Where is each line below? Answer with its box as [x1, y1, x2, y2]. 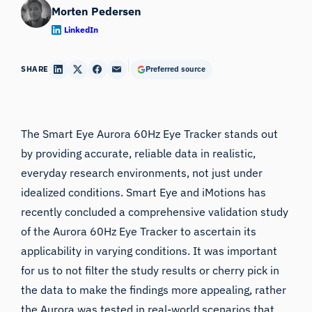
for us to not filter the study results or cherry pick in [21, 263, 280, 277]
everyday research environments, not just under [21, 165, 263, 180]
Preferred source [145, 64, 205, 75]
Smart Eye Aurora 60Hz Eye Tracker [42, 126, 222, 141]
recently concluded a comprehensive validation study [21, 204, 289, 219]
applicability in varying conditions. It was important [21, 243, 278, 258]
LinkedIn [64, 24, 99, 35]
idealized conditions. [21, 185, 127, 199]
